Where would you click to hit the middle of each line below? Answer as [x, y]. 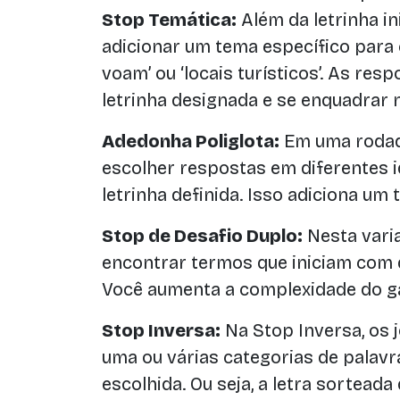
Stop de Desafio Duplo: [202, 236]
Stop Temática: [169, 20]
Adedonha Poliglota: [191, 141]
